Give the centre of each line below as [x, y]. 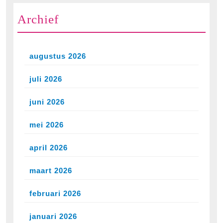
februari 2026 [55, 193]
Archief [38, 19]
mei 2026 [47, 124]
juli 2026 [46, 79]
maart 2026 [51, 170]
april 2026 [49, 147]
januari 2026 [53, 216]
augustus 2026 [58, 56]
